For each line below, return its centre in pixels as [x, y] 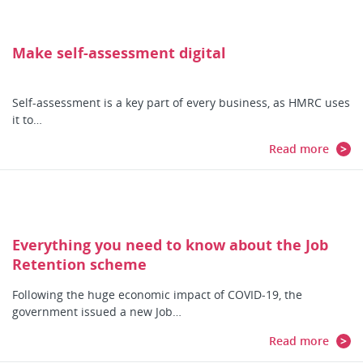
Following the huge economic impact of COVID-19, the [157, 295]
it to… [27, 120]
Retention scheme [79, 264]
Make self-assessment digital [119, 53]
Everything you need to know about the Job [170, 245]
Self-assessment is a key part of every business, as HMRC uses [181, 102]
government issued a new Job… [97, 312]
